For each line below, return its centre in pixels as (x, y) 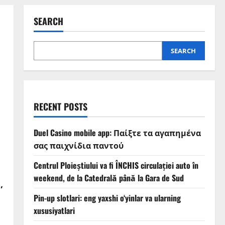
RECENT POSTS (60, 107)
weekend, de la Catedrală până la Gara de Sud (108, 178)
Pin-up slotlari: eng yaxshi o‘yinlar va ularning (107, 198)
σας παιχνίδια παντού (78, 145)
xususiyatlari (54, 211)
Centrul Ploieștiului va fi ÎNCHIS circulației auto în (116, 165)
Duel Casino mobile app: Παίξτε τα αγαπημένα (117, 133)
